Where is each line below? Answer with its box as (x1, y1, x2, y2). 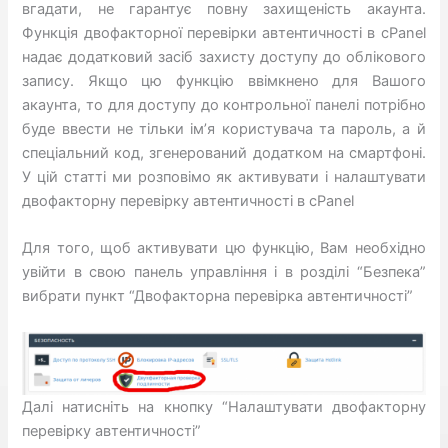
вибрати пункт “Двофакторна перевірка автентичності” (22, 287, 414, 306)
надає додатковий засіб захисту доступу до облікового (22, 47, 426, 66)
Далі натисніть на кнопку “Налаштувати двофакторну (22, 398, 426, 417)
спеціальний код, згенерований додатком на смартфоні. (22, 143, 426, 162)
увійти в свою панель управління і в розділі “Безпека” (22, 263, 426, 282)
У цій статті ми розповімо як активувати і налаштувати (22, 167, 426, 186)
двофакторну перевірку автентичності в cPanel (22, 191, 355, 210)
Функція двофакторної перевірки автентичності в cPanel (22, 23, 426, 42)
